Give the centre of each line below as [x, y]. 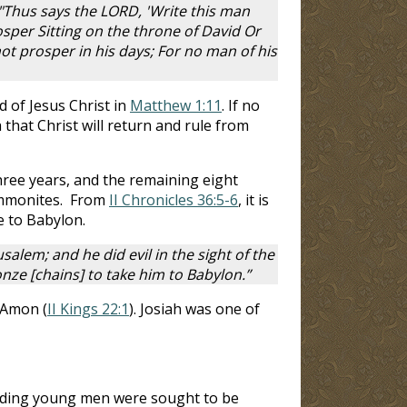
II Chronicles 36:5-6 [174, 199]
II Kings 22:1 [88, 308]
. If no [241, 105]
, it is [253, 199]
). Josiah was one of [194, 308]
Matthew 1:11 [176, 105]
